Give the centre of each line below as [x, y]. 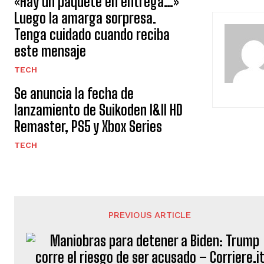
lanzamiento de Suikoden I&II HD [98, 110]
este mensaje [50, 51]
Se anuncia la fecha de [74, 93]
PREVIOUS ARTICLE [150, 215]
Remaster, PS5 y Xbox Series [88, 126]
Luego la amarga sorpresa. [85, 18]
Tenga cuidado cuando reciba [92, 34]
